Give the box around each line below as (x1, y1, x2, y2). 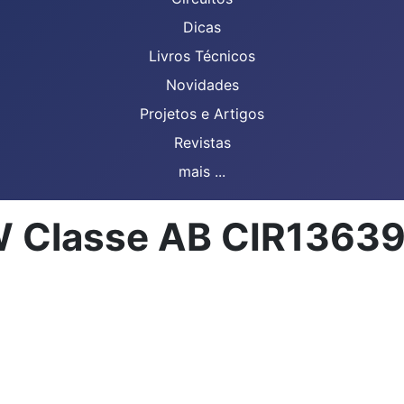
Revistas (173, 133, 231, 151)
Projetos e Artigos (140, 105, 264, 123)
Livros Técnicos (149, 47, 255, 65)
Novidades (165, 76, 239, 94)
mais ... (179, 162, 225, 180)
